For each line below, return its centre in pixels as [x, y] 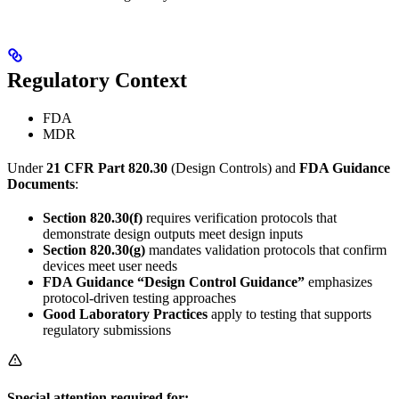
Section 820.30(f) [93, 217]
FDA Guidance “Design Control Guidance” [174, 281]
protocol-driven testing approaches [139, 297]
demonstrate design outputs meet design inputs [173, 233]
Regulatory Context [97, 80]
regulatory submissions [107, 330]
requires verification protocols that [240, 217]
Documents [41, 183]
